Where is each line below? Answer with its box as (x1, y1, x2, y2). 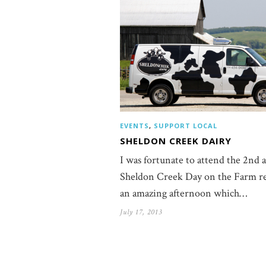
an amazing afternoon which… (120, 186, 247, 201)
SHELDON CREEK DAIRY (120, 135, 232, 147)
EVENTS (120, 121, 149, 131)
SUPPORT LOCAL (154, 121, 217, 131)
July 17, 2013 (120, 207, 162, 218)
